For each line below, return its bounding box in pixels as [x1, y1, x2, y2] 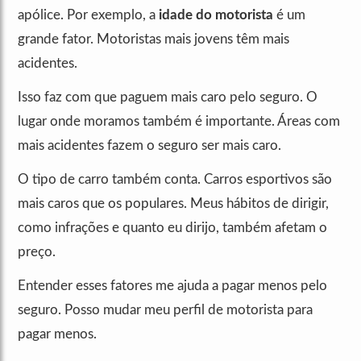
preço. [18, 245, 56, 259]
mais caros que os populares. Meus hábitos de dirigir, [18, 197, 329, 211]
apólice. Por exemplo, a [18, 8, 159, 23]
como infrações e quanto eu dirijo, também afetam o [18, 221, 327, 235]
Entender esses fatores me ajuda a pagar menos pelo [18, 279, 327, 293]
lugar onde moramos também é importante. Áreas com [18, 114, 340, 129]
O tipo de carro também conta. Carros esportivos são [18, 172, 332, 187]
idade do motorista [159, 8, 273, 23]
